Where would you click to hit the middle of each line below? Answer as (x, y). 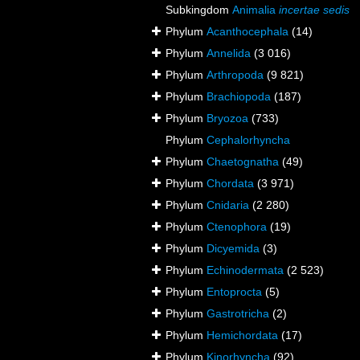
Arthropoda (235, 75)
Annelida (229, 53)
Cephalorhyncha (248, 140)
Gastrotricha (238, 314)
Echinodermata (245, 270)
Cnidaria (228, 205)
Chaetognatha (243, 162)
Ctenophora (237, 227)
